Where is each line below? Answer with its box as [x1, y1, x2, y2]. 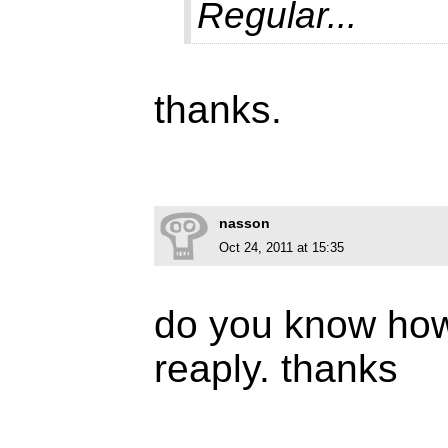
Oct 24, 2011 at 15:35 [219, 240, 344, 256]
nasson [219, 215, 270, 232]
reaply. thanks [154, 347, 398, 391]
